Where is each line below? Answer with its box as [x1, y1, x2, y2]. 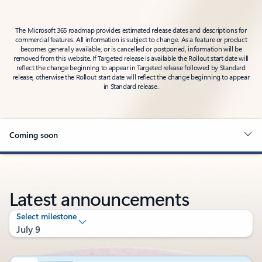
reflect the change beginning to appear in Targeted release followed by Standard [16, 63, 246, 72]
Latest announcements [9, 185, 189, 211]
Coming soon [9, 129, 58, 140]
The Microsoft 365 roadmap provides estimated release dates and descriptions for [15, 25, 247, 35]
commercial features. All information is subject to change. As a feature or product [15, 35, 247, 44]
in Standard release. [103, 81, 159, 91]
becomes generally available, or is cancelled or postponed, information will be [20, 44, 242, 53]
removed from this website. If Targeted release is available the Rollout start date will [13, 53, 249, 63]
